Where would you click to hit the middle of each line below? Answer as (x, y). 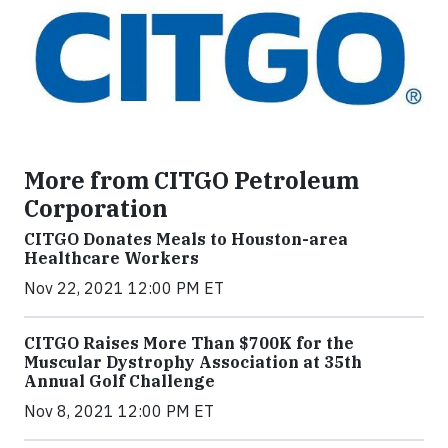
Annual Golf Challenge (119, 380)
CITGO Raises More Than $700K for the (189, 342)
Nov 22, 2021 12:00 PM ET (124, 287)
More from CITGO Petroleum (191, 179)
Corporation (96, 207)
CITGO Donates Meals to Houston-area (186, 238)
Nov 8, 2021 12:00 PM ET (119, 410)
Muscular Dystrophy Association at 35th (193, 361)
